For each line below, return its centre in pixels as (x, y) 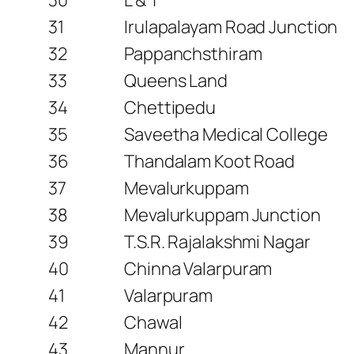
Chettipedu (170, 107)
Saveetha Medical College (226, 134)
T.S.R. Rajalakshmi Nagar (217, 241)
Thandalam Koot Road (210, 161)
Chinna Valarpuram (198, 268)
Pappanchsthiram (193, 53)
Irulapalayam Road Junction (231, 26)
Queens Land (176, 80)
